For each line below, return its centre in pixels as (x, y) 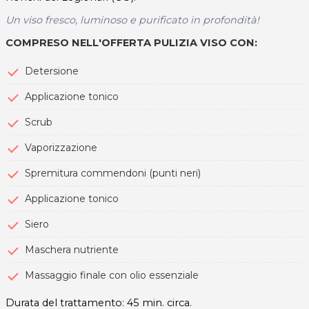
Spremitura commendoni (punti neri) (113, 173)
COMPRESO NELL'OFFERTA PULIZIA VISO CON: (131, 42)
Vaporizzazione (61, 147)
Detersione (52, 71)
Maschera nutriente (72, 249)
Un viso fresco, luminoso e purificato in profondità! (132, 20)
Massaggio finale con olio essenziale (112, 275)
